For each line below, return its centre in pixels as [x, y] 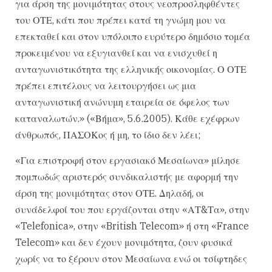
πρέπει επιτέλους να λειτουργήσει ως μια [106, 86]
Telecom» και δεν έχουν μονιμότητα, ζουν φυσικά [124, 242]
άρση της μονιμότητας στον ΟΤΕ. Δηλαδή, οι [110, 193]
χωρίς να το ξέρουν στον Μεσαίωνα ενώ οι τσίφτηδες [131, 258]
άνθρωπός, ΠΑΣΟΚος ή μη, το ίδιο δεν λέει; [108, 135]
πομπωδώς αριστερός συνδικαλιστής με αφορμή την [127, 176]
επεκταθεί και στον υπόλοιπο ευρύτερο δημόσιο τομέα [133, 37]
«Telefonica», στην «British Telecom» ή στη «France [132, 226]
